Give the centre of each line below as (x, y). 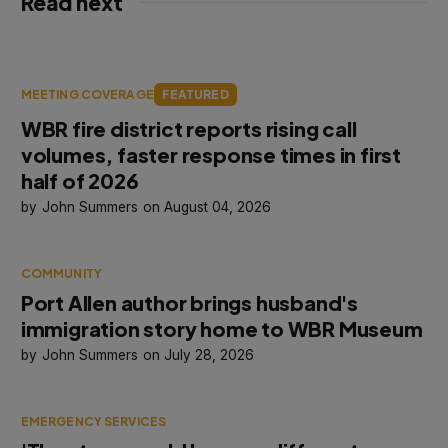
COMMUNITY (61, 273)
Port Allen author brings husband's (189, 302)
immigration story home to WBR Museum (221, 328)
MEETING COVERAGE (87, 94)
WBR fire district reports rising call (188, 128)
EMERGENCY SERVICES (93, 421)
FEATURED (195, 94)
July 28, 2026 (209, 354)
